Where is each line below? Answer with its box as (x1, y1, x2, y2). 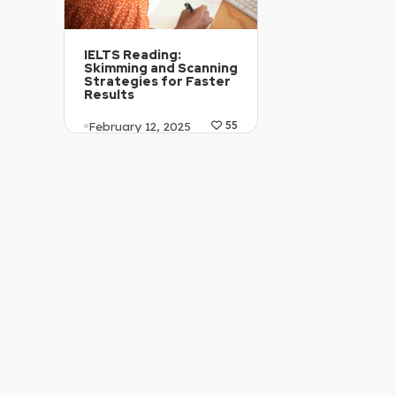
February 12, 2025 (88, 118, 191, 133)
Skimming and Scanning (84, 60, 238, 77)
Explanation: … (84, 180, 179, 199)
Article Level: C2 (84, 154, 192, 172)
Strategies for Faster (84, 73, 231, 90)
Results (84, 87, 134, 103)
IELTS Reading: (84, 47, 181, 64)
